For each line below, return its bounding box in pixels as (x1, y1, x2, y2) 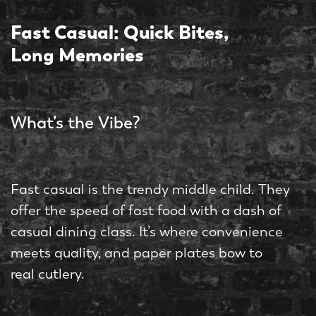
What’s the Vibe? (11, 112, 140, 133)
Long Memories (11, 43, 144, 67)
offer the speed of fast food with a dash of (11, 202, 281, 219)
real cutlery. (11, 266, 85, 283)
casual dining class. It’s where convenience (11, 224, 283, 241)
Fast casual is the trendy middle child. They (11, 181, 290, 198)
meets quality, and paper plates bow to (11, 245, 262, 262)
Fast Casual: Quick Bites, (11, 20, 229, 44)
